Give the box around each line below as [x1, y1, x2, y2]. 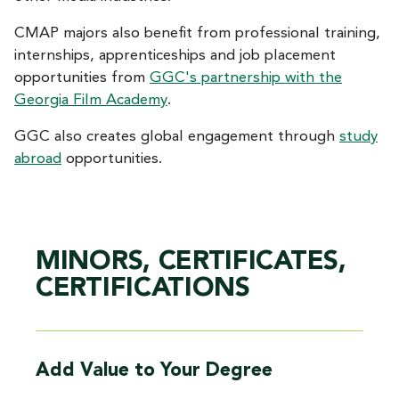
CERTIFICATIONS [36, 274, 250, 302]
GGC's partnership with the [150, 69, 342, 85]
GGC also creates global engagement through [14, 128, 339, 144]
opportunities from [14, 69, 150, 85]
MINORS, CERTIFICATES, [36, 248, 346, 275]
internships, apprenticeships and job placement [14, 47, 336, 63]
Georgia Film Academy [14, 92, 167, 108]
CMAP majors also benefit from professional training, [14, 25, 380, 41]
